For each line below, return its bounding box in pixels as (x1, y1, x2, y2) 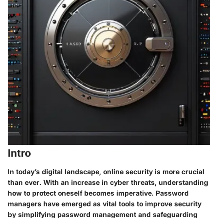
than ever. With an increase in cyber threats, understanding (8, 178, 208, 186)
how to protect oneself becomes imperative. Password (8, 188, 189, 197)
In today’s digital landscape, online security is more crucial (8, 167, 204, 176)
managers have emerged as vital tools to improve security (8, 199, 201, 208)
